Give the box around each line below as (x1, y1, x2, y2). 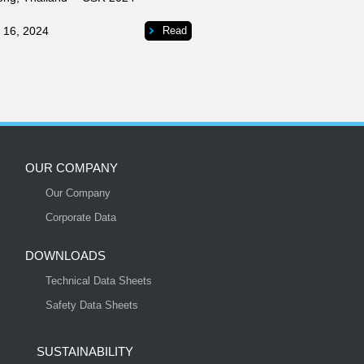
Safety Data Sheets (45, 299, 138, 311)
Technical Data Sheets (45, 275, 152, 287)
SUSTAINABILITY (37, 344, 133, 358)
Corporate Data (45, 211, 116, 223)
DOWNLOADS (25, 249, 106, 262)
